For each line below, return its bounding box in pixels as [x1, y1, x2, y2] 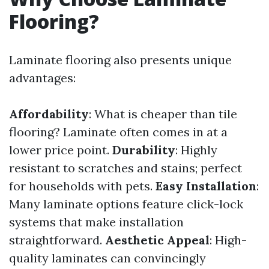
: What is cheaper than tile [89, 106, 237, 121]
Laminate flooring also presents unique [9, 52, 232, 67]
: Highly [175, 142, 217, 157]
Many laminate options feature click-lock [9, 196, 243, 211]
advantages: [9, 70, 76, 85]
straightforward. [9, 232, 105, 247]
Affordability [9, 106, 89, 121]
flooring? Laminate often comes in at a [9, 124, 228, 139]
